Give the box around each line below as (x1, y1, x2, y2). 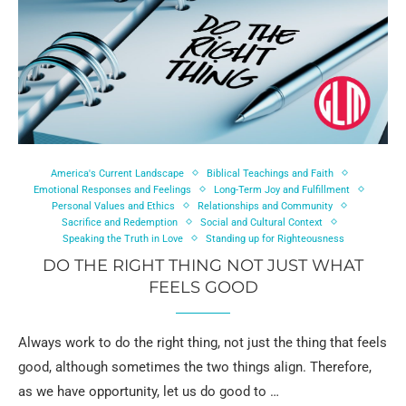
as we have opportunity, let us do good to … (18, 382, 279, 400)
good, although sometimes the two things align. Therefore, (18, 358, 372, 375)
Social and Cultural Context (199, 216, 323, 228)
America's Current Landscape (50, 167, 184, 179)
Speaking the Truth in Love (62, 232, 183, 245)
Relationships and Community (197, 199, 333, 212)
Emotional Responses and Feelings (34, 183, 191, 196)
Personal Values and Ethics (51, 199, 175, 212)
